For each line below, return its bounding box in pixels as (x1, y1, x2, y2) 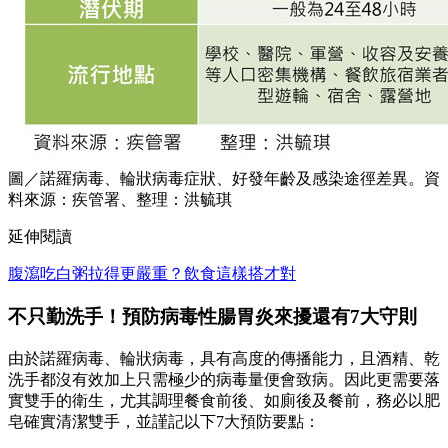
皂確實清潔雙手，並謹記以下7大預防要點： (8, 412, 320, 430)
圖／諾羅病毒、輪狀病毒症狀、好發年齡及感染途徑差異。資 (8, 170, 440, 188)
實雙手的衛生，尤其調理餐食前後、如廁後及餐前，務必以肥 (8, 391, 440, 409)
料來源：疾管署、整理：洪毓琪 (8, 191, 232, 209)
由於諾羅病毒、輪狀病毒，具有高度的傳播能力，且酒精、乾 (8, 349, 440, 367)
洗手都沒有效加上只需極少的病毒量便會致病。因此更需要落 (8, 370, 440, 388)
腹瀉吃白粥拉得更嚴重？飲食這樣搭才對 (8, 265, 296, 283)
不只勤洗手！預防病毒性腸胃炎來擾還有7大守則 (8, 305, 417, 327)
